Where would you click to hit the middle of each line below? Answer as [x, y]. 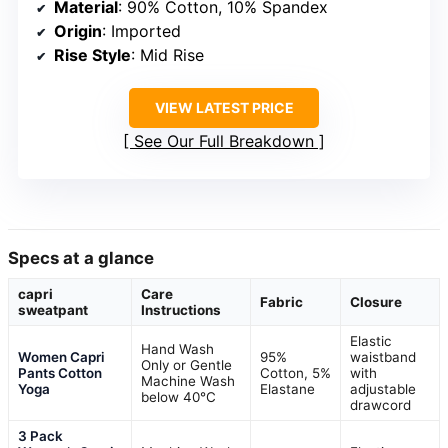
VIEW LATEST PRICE [224, 107]
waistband [383, 356]
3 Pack [40, 435]
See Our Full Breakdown [224, 140]
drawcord [380, 404]
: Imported [141, 30]
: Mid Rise [167, 54]
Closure [376, 301]
